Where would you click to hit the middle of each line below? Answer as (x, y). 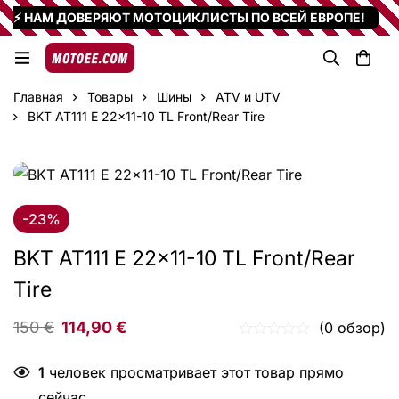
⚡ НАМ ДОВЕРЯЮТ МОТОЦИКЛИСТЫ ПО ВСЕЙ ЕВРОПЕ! (189, 17)
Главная (38, 97)
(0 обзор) (352, 327)
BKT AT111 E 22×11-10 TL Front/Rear (184, 258)
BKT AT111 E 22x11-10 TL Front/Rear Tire (146, 116)
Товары (110, 97)
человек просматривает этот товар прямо (194, 372)
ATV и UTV (248, 97)
